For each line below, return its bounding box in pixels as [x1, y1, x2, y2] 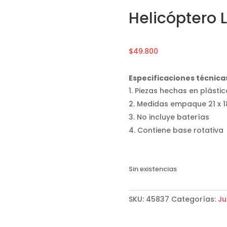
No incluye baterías [136, 111, 209, 122]
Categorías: [171, 194, 218, 204]
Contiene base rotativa [137, 125, 223, 135]
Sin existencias [128, 164, 177, 174]
